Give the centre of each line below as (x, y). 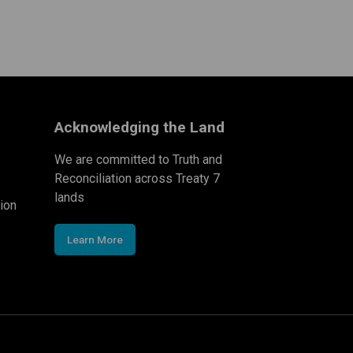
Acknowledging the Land (139, 127)
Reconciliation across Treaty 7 (137, 178)
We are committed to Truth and (138, 159)
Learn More (95, 239)
